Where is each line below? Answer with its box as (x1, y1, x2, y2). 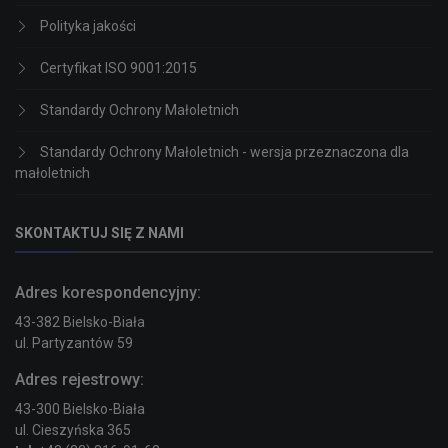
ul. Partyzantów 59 (15, 335, 133, 352)
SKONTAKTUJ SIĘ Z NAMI (15, 225, 184, 242)
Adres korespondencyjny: (15, 283, 201, 303)
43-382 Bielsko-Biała (15, 314, 145, 331)
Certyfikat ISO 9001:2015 (40, 60, 197, 77)
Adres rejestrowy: (15, 370, 144, 390)
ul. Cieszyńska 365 (15, 422, 131, 439)
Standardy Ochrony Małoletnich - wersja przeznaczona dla (40, 144, 409, 161)
